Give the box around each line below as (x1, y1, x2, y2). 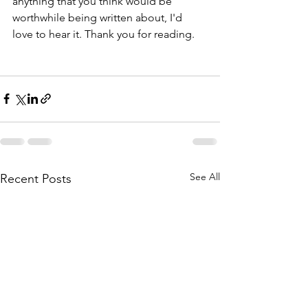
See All (190, 170, 220, 183)
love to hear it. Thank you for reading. (12, 27, 197, 41)
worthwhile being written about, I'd (12, 10, 185, 24)
